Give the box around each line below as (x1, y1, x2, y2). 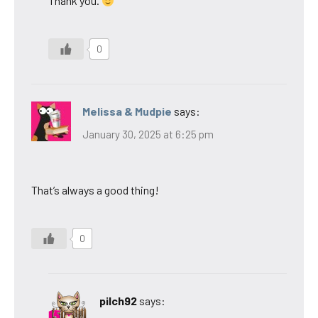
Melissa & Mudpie (82, 104, 172, 119)
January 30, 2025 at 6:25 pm (82, 127, 214, 141)
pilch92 (99, 293, 137, 307)
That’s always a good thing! (31, 182, 159, 197)
